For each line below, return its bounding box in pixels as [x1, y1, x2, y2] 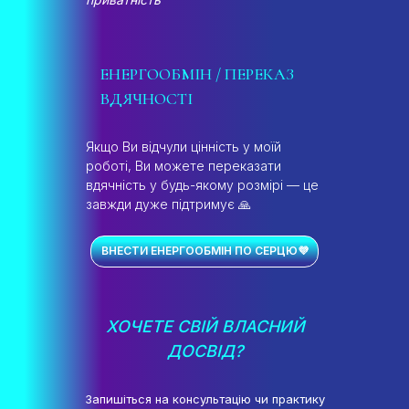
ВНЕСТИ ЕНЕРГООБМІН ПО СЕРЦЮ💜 [100, 244, 309, 258]
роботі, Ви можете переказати [86, 157, 281, 173]
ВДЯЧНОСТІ [100, 88, 193, 109]
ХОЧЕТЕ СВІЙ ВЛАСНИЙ [105, 316, 305, 336]
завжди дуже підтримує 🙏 [86, 195, 251, 212]
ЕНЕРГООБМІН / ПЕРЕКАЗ [100, 63, 294, 84]
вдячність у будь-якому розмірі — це [86, 176, 319, 193]
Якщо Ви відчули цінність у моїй [86, 138, 281, 154]
